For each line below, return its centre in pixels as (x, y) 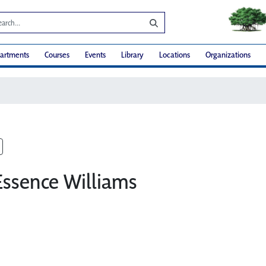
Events (95, 55)
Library (132, 55)
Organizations (228, 55)
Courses (57, 55)
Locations (175, 55)
